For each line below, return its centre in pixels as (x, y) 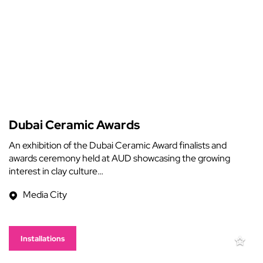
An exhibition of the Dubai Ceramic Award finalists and (118, 145)
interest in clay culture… (56, 171)
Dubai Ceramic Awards (74, 125)
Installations (43, 239)
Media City (45, 195)
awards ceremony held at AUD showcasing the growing (119, 158)
